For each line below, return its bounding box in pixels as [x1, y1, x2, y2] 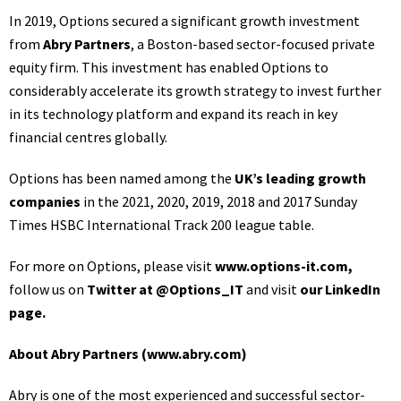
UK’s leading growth [235, 169, 366, 187]
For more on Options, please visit [9, 257, 215, 275]
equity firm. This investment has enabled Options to [9, 58, 328, 76]
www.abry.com [147, 345, 242, 363]
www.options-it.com [215, 257, 348, 275]
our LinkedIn [300, 280, 380, 298]
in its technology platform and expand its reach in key [9, 105, 337, 123]
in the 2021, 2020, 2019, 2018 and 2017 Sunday [81, 192, 357, 210]
